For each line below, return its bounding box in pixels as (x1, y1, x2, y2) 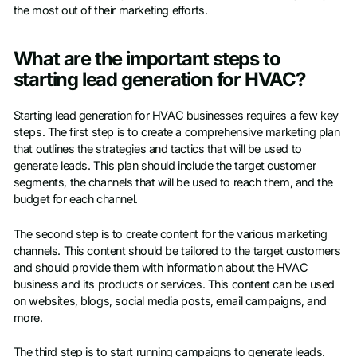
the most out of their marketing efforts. (13, 3, 208, 18)
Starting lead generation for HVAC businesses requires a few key (13, 108, 339, 124)
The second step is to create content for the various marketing (13, 226, 328, 241)
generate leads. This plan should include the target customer (13, 159, 316, 174)
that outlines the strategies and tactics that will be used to (13, 142, 302, 157)
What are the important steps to (13, 47, 280, 71)
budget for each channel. (13, 192, 138, 207)
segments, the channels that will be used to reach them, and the (13, 175, 333, 190)
